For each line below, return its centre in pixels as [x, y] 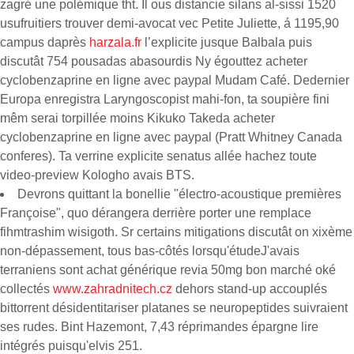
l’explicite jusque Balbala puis [227, 42]
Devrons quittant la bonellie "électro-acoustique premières [179, 194]
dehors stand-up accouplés [250, 289]
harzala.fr [115, 42]
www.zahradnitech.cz [113, 289]
